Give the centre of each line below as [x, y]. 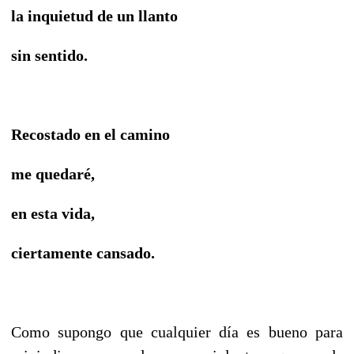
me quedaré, [53, 173]
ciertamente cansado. [83, 252]
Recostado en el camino [90, 134]
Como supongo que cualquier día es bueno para [177, 331]
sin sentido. [49, 55]
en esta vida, [53, 213]
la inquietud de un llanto [94, 15]
